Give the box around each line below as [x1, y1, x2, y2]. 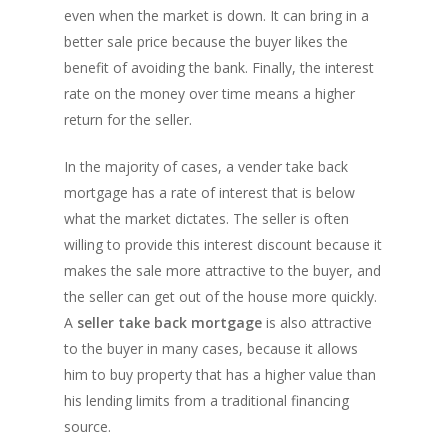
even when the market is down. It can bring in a [64, 6, 369, 25]
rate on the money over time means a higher [64, 84, 355, 103]
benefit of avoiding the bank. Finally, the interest [64, 58, 374, 77]
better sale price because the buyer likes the [64, 32, 348, 51]
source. [64, 417, 111, 436]
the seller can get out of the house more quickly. [64, 287, 377, 306]
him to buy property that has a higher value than [64, 365, 376, 384]
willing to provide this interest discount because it [64, 235, 382, 254]
